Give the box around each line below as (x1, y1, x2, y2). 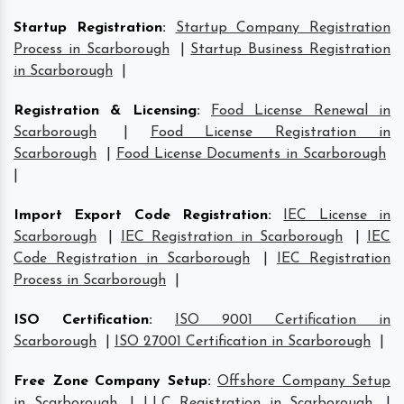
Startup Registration (14, 20, 162, 35)
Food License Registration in (150, 124, 391, 140)
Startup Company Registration (175, 20, 390, 35)
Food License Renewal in (211, 103, 391, 118)
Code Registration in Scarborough (14, 251, 250, 266)
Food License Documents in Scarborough (115, 146, 387, 161)
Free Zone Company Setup (14, 373, 207, 389)
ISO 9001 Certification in (175, 312, 390, 327)
